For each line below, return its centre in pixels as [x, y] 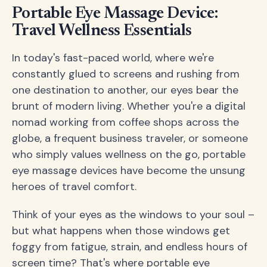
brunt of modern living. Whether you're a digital [129, 106]
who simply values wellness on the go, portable [129, 155]
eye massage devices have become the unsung [129, 171]
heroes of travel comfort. [74, 187]
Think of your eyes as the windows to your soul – [133, 215]
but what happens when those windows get [121, 231]
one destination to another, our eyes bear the [125, 90]
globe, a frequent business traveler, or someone [130, 139]
